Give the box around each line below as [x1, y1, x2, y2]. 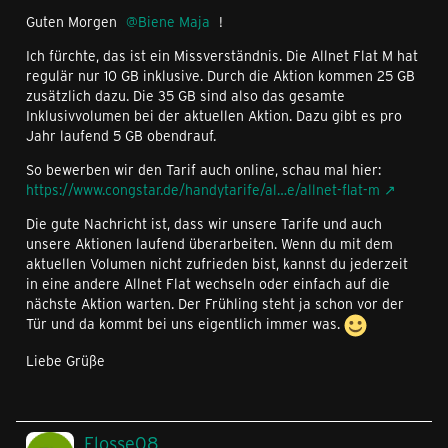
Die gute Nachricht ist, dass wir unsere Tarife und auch [26, 214, 382, 234]
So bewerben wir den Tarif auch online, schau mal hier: [26, 160, 381, 180]
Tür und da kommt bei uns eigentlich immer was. [26, 314, 344, 334]
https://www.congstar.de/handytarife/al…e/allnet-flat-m [26, 180, 380, 200]
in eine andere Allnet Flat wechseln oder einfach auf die [26, 274, 390, 294]
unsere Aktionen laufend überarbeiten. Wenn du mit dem [26, 234, 393, 254]
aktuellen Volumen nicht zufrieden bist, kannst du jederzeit [26, 254, 408, 274]
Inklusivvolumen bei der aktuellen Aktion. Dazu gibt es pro [26, 106, 402, 126]
